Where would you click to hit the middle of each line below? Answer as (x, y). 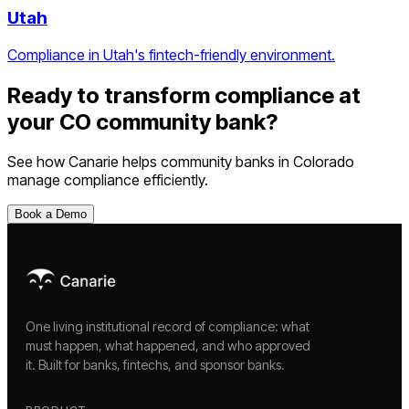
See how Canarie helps (84, 162)
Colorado (324, 162)
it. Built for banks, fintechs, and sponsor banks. (155, 365)
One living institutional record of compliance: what (168, 327)
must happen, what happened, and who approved (168, 346)
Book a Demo (51, 215)
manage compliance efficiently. (108, 180)
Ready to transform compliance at (184, 95)
